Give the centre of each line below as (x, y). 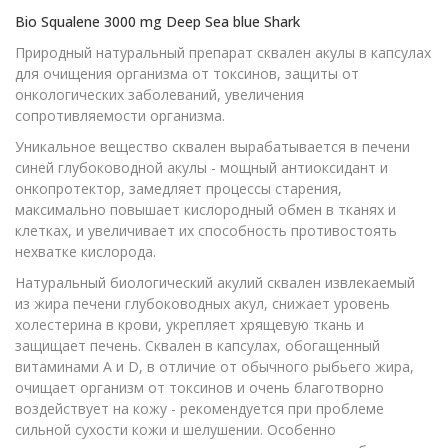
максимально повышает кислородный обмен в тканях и (205, 209)
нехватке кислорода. (85, 251)
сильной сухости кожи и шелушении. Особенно (175, 429)
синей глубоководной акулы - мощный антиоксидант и (201, 167)
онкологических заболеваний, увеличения (159, 94)
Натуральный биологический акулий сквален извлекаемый (215, 282)
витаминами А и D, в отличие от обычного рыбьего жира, (214, 366)
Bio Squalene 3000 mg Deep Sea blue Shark (157, 21)
